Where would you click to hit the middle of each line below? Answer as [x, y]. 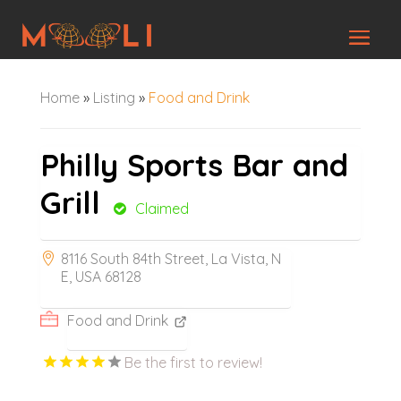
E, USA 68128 [101, 276]
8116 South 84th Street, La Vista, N [171, 258]
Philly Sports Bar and [194, 165]
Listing [114, 97]
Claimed [162, 208]
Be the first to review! [193, 362]
